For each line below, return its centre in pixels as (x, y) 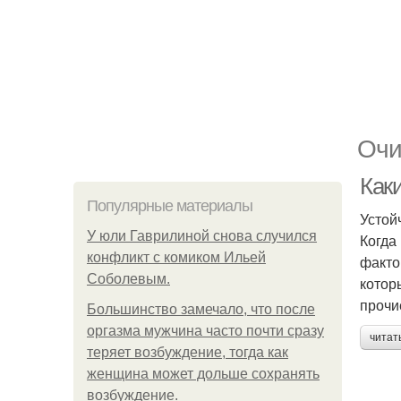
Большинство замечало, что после (201, 309)
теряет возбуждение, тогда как (188, 352)
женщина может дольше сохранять (203, 374)
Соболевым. (128, 279)
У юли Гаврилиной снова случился (202, 236)
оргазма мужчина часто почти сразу (205, 331)
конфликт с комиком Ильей (176, 257)
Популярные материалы (170, 206)
